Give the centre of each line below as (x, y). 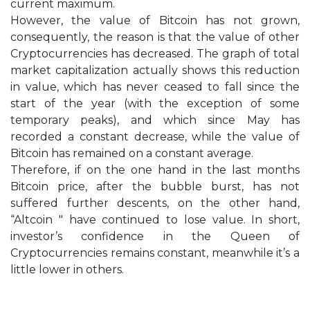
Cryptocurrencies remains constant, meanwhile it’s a (155, 253)
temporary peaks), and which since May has (155, 120)
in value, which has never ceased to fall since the (155, 87)
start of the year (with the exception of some (155, 104)
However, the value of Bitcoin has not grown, (155, 21)
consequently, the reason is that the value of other (155, 37)
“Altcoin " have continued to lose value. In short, (155, 220)
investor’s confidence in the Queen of (155, 237)
